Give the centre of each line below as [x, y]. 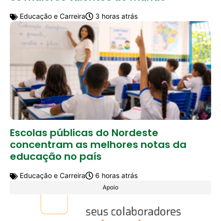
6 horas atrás [115, 175]
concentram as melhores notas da [98, 144]
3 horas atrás [115, 16]
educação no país [56, 156]
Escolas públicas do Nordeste [84, 132]
